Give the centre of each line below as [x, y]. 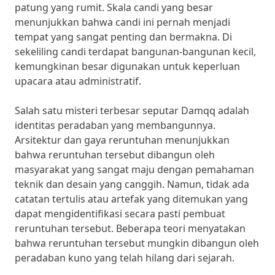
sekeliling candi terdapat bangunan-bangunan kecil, [135, 52]
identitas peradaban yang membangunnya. [115, 126]
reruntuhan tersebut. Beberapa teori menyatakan [130, 229]
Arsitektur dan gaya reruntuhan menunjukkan [122, 140]
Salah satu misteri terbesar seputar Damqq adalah [132, 111]
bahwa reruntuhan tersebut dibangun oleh [115, 155]
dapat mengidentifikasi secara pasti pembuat [120, 214]
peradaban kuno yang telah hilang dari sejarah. [125, 258]
